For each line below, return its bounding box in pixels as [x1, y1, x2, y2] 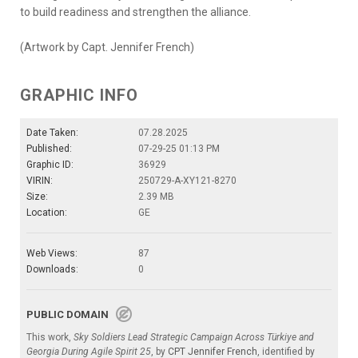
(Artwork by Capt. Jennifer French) [20, 41, 194, 54]
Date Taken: [26, 127, 78, 138]
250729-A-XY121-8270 [138, 175, 237, 186]
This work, [26, 332, 74, 343]
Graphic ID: [26, 159, 74, 170]
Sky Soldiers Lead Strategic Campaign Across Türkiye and [74, 332, 314, 343]
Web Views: [26, 248, 78, 259]
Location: [26, 207, 67, 218]
